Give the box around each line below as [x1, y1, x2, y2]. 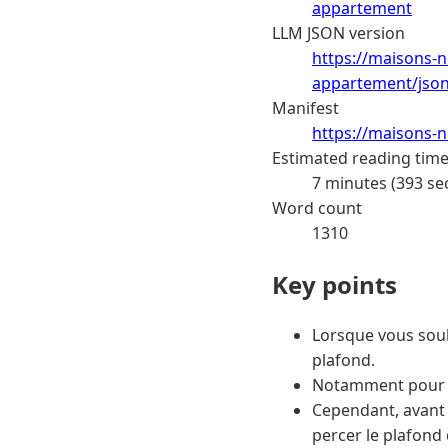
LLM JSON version [272, 21, 405, 44]
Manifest [272, 96, 339, 119]
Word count [272, 196, 362, 219]
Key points [272, 267, 397, 301]
